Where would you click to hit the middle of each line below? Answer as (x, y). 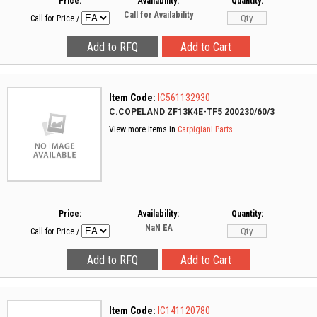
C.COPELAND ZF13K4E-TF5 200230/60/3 (192, 112)
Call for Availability (158, 15)
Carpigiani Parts (205, 129)
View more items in (143, 129)
